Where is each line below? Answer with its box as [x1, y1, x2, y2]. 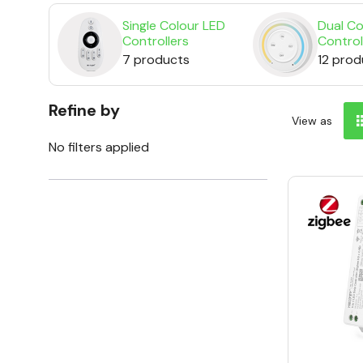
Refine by [49, 100, 120, 122]
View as [292, 113, 332, 129]
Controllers [122, 32, 189, 50]
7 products [122, 51, 190, 69]
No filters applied [49, 139, 149, 156]
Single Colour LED [122, 17, 225, 35]
